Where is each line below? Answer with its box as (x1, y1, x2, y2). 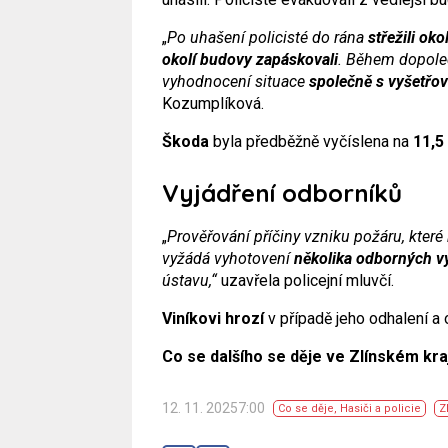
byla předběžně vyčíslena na (209, 131, 413, 151)
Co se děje (278, 401, 334, 415)
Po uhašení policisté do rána (167, 27, 368, 47)
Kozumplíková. (162, 93, 264, 113)
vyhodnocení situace (162, 71, 309, 91)
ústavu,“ (162, 270, 221, 290)
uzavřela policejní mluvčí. (221, 270, 394, 290)
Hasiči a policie (340, 401, 421, 415)
